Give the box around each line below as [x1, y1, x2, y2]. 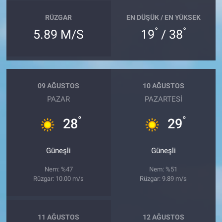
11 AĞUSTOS [38, 213, 80, 221]
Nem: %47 [44, 166, 73, 173]
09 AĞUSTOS [38, 81, 80, 90]
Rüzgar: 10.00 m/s [33, 175, 84, 183]
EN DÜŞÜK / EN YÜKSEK [126, 13, 201, 21]
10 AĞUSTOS [142, 81, 184, 90]
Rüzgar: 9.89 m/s [140, 175, 187, 183]
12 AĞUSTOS [142, 213, 184, 221]
